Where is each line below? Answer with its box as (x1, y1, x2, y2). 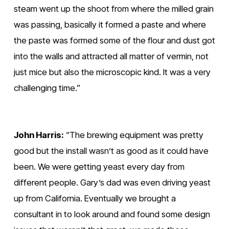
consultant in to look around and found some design (13, 209, 210, 220)
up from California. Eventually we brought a (13, 193, 176, 204)
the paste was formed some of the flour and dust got (13, 35, 215, 46)
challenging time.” (13, 83, 80, 94)
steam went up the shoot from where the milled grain (13, 4, 214, 14)
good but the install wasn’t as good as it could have (13, 146, 209, 156)
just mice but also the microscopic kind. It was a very (13, 67, 211, 78)
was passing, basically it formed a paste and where (13, 19, 206, 30)
